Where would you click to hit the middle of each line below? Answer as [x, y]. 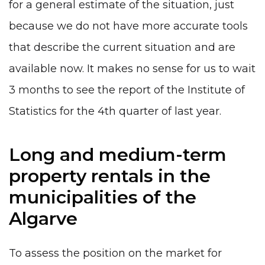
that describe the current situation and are [122, 48]
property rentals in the [110, 176]
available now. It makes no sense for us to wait [132, 69]
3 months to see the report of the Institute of [127, 90]
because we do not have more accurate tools [128, 26]
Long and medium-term [118, 154]
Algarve [43, 218]
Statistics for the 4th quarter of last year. [115, 112]
